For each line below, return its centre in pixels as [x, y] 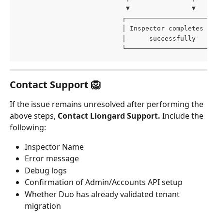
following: [28, 127]
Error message [52, 159]
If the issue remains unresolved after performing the [108, 104]
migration [43, 206]
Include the [184, 116]
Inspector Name [54, 147]
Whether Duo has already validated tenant [103, 194]
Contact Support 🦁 [55, 84]
